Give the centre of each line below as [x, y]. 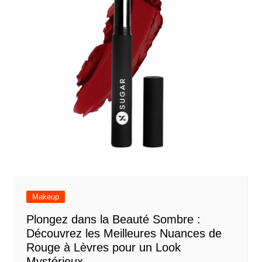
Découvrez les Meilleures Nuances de [124, 234]
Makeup [45, 197]
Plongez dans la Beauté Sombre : [113, 220]
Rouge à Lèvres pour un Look [103, 248]
